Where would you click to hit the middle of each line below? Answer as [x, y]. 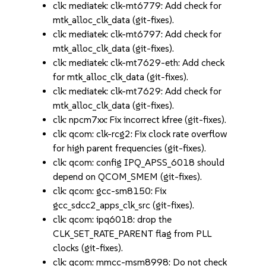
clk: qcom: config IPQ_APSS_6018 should [139, 162]
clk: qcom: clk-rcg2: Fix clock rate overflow [140, 134]
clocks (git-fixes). [88, 248]
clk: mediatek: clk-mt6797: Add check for [137, 34]
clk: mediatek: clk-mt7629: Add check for [137, 91]
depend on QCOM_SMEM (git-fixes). [128, 177]
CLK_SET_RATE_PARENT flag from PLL [132, 234]
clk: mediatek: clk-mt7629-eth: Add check [139, 63]
